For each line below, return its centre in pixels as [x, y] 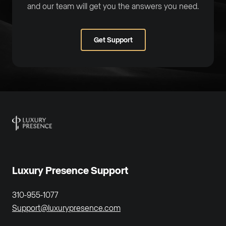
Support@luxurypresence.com [66, 208]
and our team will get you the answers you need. [113, 6]
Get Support [113, 40]
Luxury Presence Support [70, 170]
